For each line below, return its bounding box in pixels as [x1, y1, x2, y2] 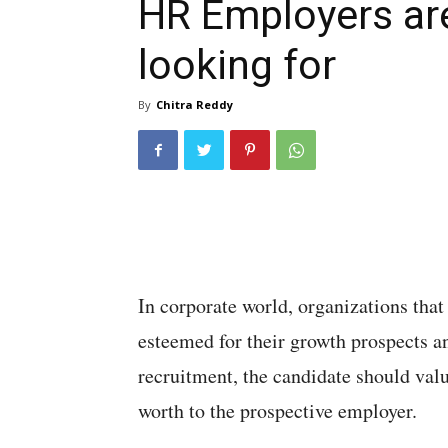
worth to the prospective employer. [138, 397, 417, 424]
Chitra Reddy [156, 97, 233, 112]
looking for [138, 41, 336, 89]
